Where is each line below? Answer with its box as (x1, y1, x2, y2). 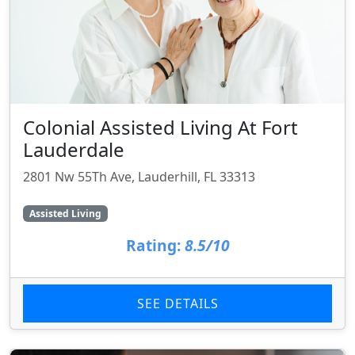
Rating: (125, 234, 181, 256)
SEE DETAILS (136, 294, 219, 312)
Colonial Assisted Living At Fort (23, 114, 298, 141)
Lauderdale (23, 136, 124, 163)
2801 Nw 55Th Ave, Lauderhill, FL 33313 (23, 168, 255, 186)
